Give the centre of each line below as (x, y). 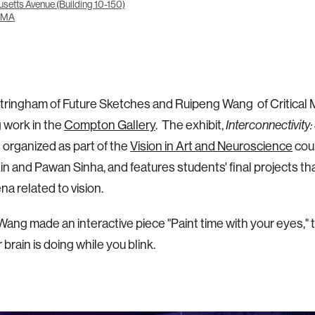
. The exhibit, (191, 125)
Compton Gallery (110, 125)
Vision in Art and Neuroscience (211, 146)
